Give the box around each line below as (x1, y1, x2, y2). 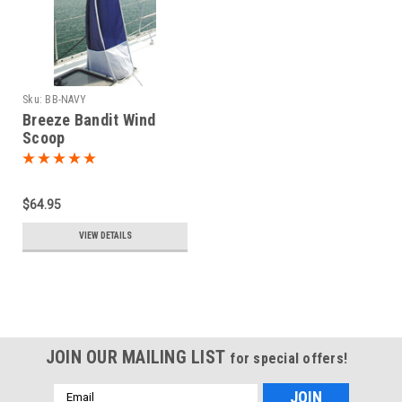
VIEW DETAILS (78, 230, 132, 240)
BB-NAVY (45, 92, 86, 106)
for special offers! (230, 349, 348, 367)
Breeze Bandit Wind (22, 109, 156, 129)
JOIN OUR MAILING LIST (45, 345, 231, 368)
